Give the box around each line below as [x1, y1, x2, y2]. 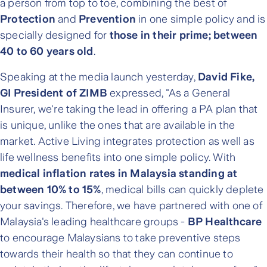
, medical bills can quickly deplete [101, 184, 264, 196]
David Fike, [195, 71, 255, 83]
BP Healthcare [187, 216, 262, 228]
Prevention [79, 13, 136, 26]
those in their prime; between [109, 29, 258, 42]
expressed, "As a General [110, 87, 231, 100]
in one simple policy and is [136, 13, 266, 26]
